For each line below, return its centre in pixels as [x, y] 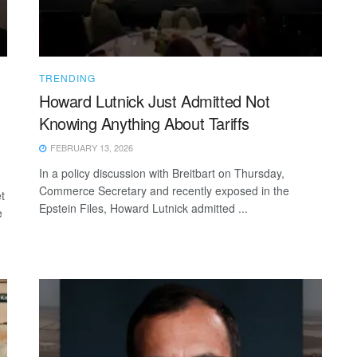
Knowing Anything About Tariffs [145, 123]
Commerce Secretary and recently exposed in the [164, 190]
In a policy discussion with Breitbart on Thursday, [162, 173]
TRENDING [67, 77]
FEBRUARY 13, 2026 [90, 147]
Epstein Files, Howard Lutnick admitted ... [143, 208]
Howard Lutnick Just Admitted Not [155, 100]
